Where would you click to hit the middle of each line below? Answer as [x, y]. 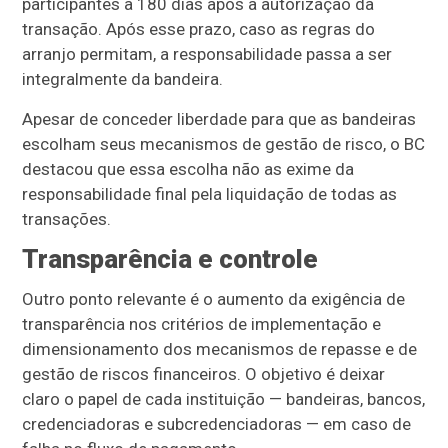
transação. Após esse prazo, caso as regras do [199, 29]
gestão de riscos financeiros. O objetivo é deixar [204, 374]
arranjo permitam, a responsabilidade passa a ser [207, 54]
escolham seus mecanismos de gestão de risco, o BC [224, 144]
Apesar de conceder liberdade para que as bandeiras [219, 119]
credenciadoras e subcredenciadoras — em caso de [217, 424]
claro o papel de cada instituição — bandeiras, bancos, [224, 399]
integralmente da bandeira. [123, 79]
